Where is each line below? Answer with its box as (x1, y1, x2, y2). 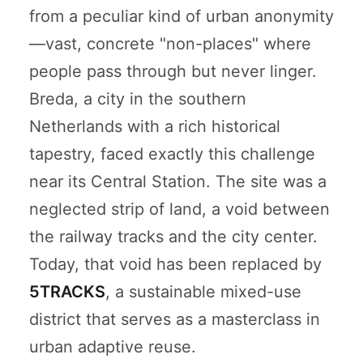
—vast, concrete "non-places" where (29, 33, 311, 53)
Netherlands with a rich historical (29, 116, 280, 136)
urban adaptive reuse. (29, 336, 196, 357)
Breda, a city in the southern (29, 88, 246, 109)
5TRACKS (29, 281, 105, 301)
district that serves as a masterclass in (29, 309, 320, 329)
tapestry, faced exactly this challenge (29, 143, 315, 164)
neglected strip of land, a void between (29, 199, 330, 219)
